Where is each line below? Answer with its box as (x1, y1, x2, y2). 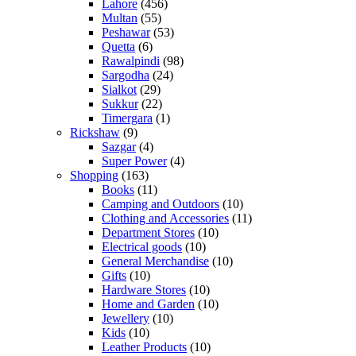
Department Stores (102, 225, 195, 239)
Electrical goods (102, 239, 182, 253)
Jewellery (102, 311, 149, 325)
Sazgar (102, 139, 136, 153)
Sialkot (102, 82, 137, 96)
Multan (102, 10, 137, 25)
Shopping (70, 168, 118, 182)
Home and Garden (102, 296, 195, 311)
